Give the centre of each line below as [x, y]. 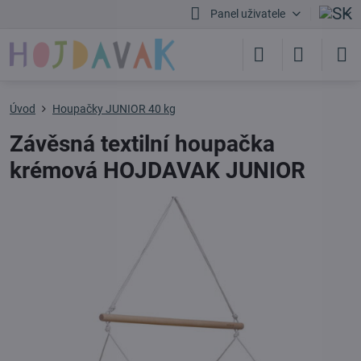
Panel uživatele [247, 14]
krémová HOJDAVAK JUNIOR [158, 170]
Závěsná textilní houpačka [142, 144]
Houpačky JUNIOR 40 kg [114, 109]
